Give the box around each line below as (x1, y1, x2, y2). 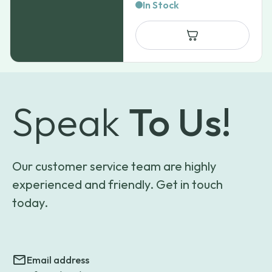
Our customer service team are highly (12, 158, 216, 174)
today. (12, 195, 48, 210)
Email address (27, 254, 89, 266)
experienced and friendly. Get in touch (12, 177, 223, 192)
